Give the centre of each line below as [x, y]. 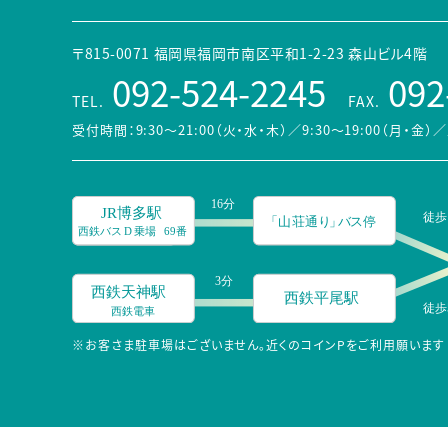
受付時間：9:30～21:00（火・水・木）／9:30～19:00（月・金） [252, 129]
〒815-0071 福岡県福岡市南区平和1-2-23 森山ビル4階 [250, 52]
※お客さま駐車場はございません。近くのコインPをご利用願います [258, 345]
